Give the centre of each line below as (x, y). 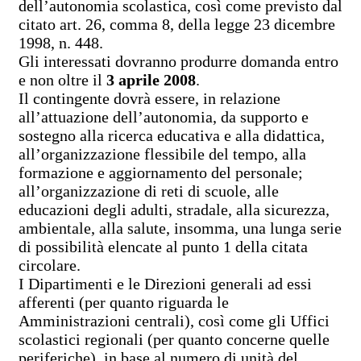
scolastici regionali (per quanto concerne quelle (174, 339)
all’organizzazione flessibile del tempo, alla (162, 154)
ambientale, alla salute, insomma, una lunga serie (180, 228)
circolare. (50, 265)
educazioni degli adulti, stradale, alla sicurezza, (174, 209)
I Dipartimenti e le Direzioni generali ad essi (165, 283)
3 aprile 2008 (151, 79)
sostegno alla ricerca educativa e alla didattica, (172, 135)
